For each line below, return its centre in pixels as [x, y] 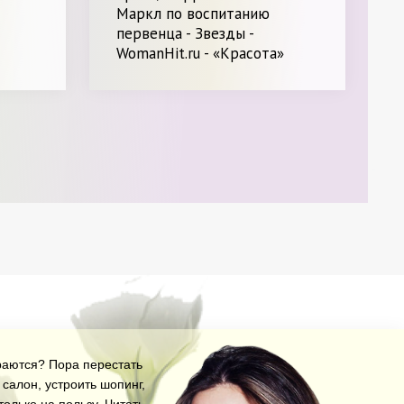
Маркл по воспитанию [193, 14]
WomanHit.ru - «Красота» [201, 54]
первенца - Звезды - [185, 34]
